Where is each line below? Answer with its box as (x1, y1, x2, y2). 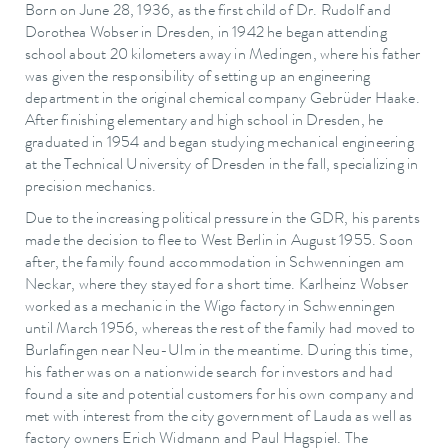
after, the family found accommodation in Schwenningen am (25, 256, 405, 273)
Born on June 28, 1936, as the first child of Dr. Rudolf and (25, 4, 391, 21)
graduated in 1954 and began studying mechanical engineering (25, 136, 414, 153)
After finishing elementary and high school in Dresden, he (25, 114, 384, 131)
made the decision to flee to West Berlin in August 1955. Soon (25, 234, 414, 251)
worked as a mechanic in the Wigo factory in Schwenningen (25, 300, 396, 317)
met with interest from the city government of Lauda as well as (25, 410, 413, 427)
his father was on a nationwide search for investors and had (25, 366, 393, 383)
